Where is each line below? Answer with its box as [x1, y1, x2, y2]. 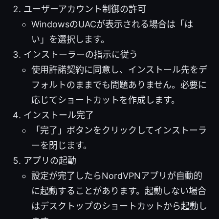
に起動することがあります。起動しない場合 [31, 186, 206, 197]
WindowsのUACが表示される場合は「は [31, 19, 193, 30]
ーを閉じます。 [31, 140, 92, 151]
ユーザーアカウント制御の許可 [23, 4, 146, 15]
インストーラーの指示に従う [23, 49, 138, 60]
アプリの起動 [23, 155, 76, 166]
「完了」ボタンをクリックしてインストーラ [31, 125, 207, 136]
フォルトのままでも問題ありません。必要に [31, 80, 207, 90]
